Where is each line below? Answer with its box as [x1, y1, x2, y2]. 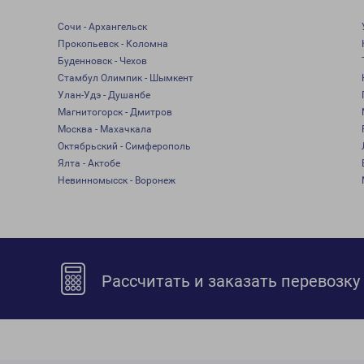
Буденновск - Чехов [57, 55, 147, 67]
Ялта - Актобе [57, 158, 120, 169]
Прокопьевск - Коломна [57, 38, 168, 50]
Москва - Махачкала [57, 123, 152, 135]
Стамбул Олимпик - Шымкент [57, 72, 193, 84]
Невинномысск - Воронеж [57, 175, 175, 186]
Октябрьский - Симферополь [57, 141, 191, 152]
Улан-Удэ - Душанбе [57, 89, 150, 101]
